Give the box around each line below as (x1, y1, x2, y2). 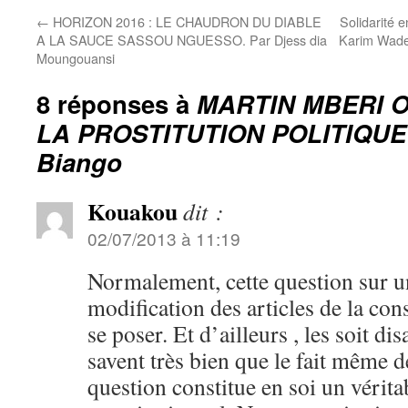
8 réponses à (36, 86, 197, 121)
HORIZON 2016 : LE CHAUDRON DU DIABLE (49, 12, 321, 31)
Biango (36, 144, 122, 179)
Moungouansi (36, 48, 115, 67)
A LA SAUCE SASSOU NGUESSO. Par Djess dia (36, 30, 327, 49)
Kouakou (87, 194, 178, 229)
